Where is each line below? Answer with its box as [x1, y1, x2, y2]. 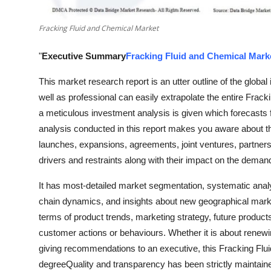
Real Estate [9, 4, 60, 16]
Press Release [9, 64, 72, 76]
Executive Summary [42, 51, 126, 62]
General [9, 34, 44, 46]
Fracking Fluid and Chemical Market [39, 23, 158, 34]
